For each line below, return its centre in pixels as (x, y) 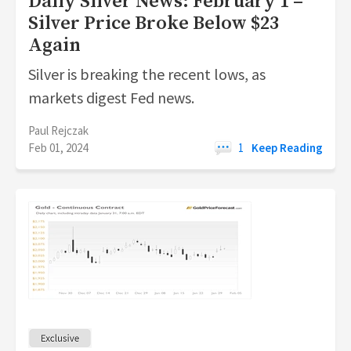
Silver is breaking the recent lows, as (147, 74)
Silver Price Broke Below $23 (154, 24)
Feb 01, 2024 (58, 148)
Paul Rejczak (58, 130)
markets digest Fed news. (111, 98)
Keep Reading (287, 148)
